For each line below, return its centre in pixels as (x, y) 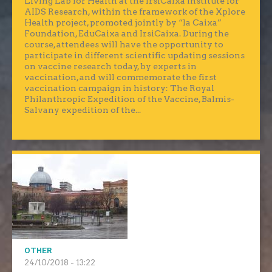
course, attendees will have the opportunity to (124, 45)
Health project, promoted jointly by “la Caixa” (123, 23)
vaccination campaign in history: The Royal (119, 88)
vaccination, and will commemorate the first (121, 77)
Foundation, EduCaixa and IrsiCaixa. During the (127, 34)
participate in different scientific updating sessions (134, 56)
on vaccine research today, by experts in (110, 66)
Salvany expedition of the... (83, 110)
